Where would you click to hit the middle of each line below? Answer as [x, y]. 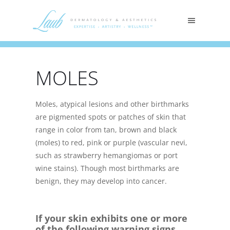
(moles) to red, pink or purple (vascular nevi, [111, 142]
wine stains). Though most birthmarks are [107, 168]
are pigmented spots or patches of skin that [111, 117]
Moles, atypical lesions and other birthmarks [112, 104]
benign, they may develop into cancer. [101, 181]
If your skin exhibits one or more [111, 218]
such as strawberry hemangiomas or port [107, 155]
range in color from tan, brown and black [106, 130]
